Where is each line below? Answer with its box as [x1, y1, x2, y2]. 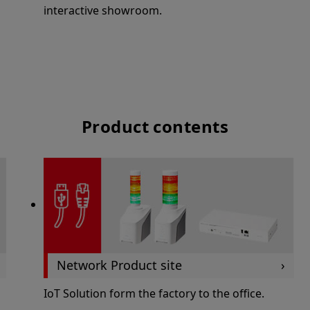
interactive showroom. [43, 2, 162, 18]
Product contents [81, 115, 229, 138]
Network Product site [57, 257, 182, 274]
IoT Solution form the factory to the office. [43, 285, 264, 301]
